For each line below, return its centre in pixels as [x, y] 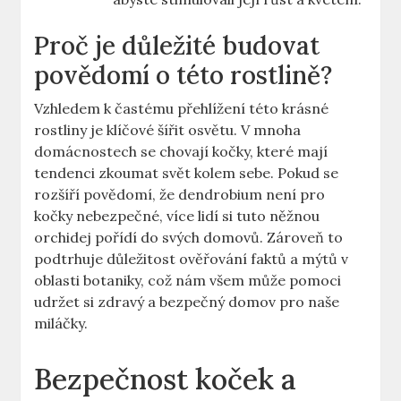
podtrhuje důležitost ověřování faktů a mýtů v [192, 259]
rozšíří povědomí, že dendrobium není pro [180, 195]
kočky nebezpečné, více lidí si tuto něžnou [177, 216]
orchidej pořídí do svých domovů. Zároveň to [189, 238]
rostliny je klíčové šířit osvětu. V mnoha [168, 130]
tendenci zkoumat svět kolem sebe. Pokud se [187, 173]
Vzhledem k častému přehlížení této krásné [182, 109]
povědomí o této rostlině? [183, 76]
